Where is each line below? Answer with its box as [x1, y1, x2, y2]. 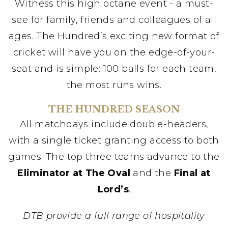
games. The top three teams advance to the [8, 151, 220, 162]
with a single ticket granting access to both [9, 135, 219, 146]
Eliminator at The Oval [17, 167, 130, 179]
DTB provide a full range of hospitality [23, 210, 205, 221]
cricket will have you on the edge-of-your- [13, 47, 215, 58]
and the [130, 167, 174, 179]
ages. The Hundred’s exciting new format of [9, 31, 219, 42]
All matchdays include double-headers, [19, 119, 209, 130]
